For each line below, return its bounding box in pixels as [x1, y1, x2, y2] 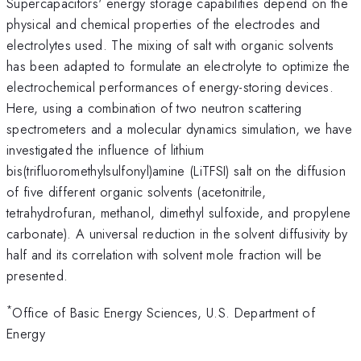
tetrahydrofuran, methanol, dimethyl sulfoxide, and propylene [6, 202, 351, 222]
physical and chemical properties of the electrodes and [6, 14, 321, 34]
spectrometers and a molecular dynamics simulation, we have [6, 118, 352, 139]
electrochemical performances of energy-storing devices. [6, 77, 334, 97]
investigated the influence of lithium [6, 139, 205, 160]
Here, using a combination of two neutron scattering [6, 98, 302, 118]
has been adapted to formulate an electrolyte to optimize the [6, 56, 351, 76]
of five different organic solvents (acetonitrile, [6, 181, 267, 201]
